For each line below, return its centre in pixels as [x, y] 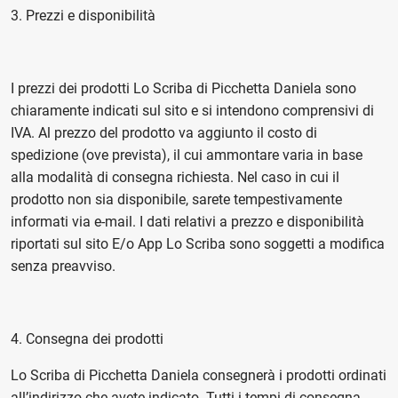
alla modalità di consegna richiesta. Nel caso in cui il [175, 177]
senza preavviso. [63, 266]
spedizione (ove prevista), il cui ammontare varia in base [187, 155]
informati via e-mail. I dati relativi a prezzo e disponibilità [187, 222]
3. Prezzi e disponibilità [83, 16]
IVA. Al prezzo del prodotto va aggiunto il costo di [164, 133]
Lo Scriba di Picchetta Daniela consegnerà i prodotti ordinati [199, 375]
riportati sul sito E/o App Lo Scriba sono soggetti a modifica [198, 244]
